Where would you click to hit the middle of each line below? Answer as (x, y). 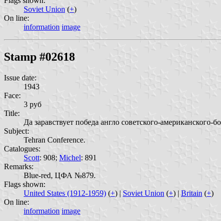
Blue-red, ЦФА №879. (60, 175)
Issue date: (20, 78)
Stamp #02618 (39, 57)
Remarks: (19, 166)
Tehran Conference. (55, 140)
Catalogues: (22, 149)
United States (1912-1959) (65, 193)
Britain (192, 193)
